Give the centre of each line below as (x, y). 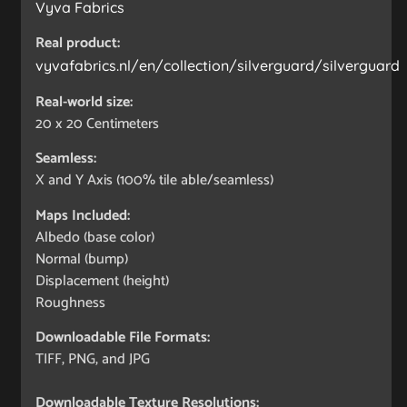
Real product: (78, 44)
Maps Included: (83, 215)
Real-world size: (84, 102)
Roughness (70, 303)
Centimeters (123, 124)
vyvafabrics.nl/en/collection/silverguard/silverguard (218, 66)
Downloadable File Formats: (123, 338)
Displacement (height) (102, 281)
